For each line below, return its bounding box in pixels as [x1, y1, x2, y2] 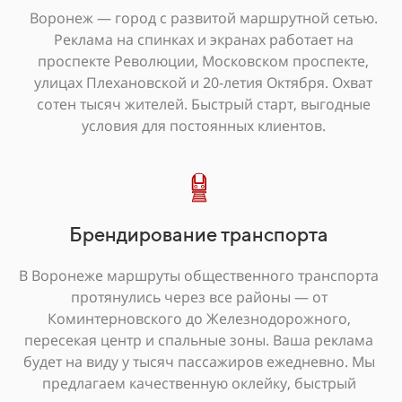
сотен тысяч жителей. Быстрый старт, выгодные [36, 94, 371, 114]
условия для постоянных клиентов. [81, 116, 326, 135]
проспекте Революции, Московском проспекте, [38, 51, 369, 71]
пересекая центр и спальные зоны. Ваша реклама [24, 330, 373, 350]
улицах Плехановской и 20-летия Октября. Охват [34, 73, 372, 92]
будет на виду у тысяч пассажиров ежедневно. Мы [22, 352, 375, 371]
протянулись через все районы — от [70, 287, 328, 307]
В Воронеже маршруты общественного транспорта [19, 266, 379, 285]
